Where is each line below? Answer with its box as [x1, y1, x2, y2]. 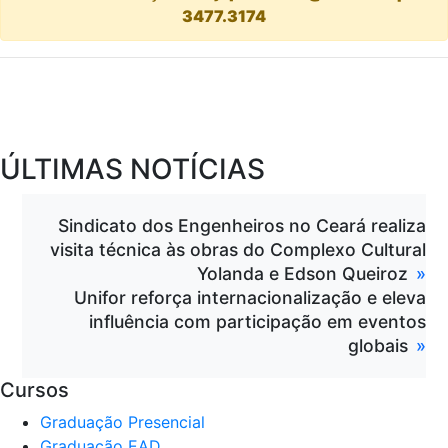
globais [347, 334, 408, 356]
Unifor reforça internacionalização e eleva [73, 286, 426, 308]
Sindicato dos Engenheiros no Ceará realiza [57, 214, 426, 236]
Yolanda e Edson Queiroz [196, 262, 408, 284]
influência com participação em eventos [88, 310, 426, 332]
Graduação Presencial [40, 411, 205, 432]
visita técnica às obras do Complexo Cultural [49, 238, 426, 260]
